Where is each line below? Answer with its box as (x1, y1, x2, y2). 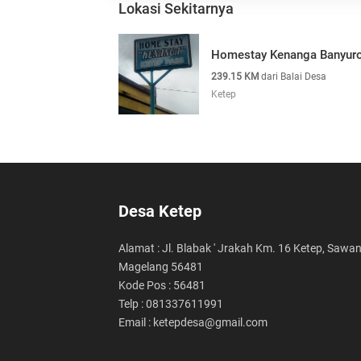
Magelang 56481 (118, 259, 203, 273)
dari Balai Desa (259, 70, 326, 82)
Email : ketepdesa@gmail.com (118, 315, 268, 329)
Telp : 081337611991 (118, 297, 223, 310)
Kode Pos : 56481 (118, 278, 205, 292)
